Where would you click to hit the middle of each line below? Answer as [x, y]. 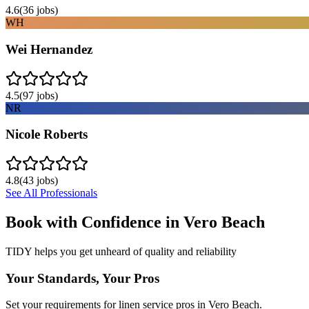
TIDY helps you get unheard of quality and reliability [121, 251]
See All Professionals [51, 193]
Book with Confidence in [94, 222]
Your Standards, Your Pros [82, 278]
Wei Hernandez [49, 49]
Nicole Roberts [47, 134]
